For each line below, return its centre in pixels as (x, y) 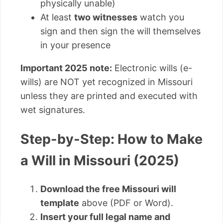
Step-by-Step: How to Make (111, 139)
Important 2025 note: (66, 68)
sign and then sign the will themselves (120, 31)
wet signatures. (53, 110)
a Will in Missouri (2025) (100, 160)
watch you (161, 17)
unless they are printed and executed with (109, 96)
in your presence (75, 45)
